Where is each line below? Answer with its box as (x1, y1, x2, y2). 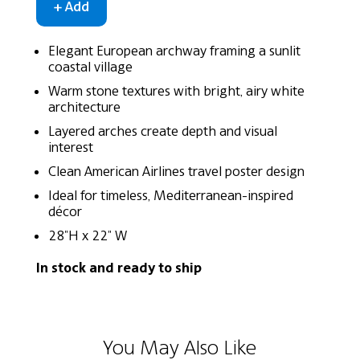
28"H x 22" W (47, 227, 127, 244)
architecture (47, 99, 121, 116)
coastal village (47, 59, 133, 76)
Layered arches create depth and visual (47, 123, 277, 140)
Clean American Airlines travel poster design (47, 163, 305, 180)
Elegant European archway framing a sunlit (47, 43, 301, 59)
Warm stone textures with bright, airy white (47, 83, 305, 100)
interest (47, 139, 93, 156)
